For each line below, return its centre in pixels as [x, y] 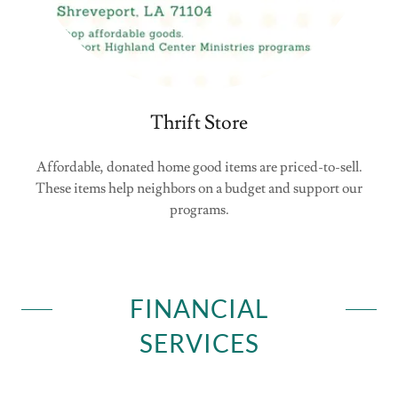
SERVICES [199, 342]
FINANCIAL [199, 308]
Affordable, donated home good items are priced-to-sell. [199, 167]
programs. [199, 209]
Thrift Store [199, 123]
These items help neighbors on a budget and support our [199, 188]
